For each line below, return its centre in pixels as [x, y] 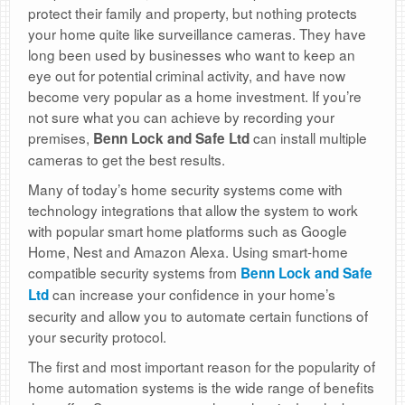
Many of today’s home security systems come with [185, 189]
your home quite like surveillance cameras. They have [197, 34]
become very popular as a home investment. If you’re [195, 96]
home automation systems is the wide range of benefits [201, 387]
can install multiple [308, 138]
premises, [61, 138]
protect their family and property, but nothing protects [193, 13]
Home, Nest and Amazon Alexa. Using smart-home [188, 252]
